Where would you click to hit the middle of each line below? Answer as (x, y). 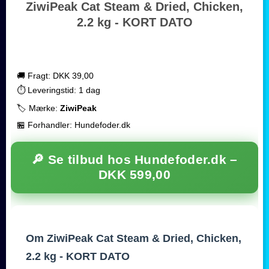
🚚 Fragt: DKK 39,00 (55, 76)
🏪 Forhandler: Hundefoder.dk (74, 125)
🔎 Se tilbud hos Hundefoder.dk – (134, 160)
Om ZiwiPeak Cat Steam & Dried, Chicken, (134, 239)
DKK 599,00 (134, 175)
